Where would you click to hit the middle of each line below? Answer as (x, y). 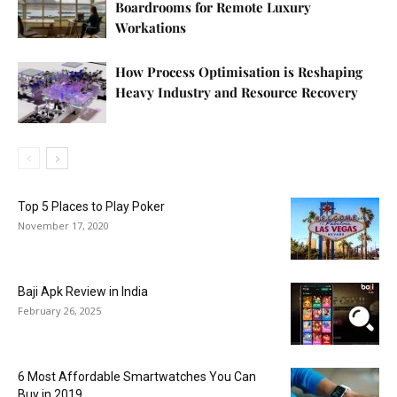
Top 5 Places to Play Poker (91, 207)
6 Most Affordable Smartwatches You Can (137, 377)
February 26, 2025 (59, 311)
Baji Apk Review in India (83, 292)
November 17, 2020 (63, 226)
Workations (151, 28)
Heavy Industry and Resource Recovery (237, 93)
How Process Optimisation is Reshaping (239, 72)
